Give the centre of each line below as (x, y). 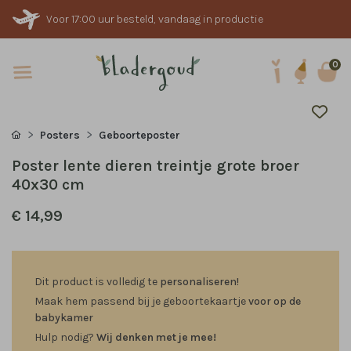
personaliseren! (199, 282)
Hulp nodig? (65, 337)
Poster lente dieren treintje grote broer (156, 166)
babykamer (64, 318)
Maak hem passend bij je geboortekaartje (141, 301)
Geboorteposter (139, 135)
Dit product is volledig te (97, 282)
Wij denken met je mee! (156, 337)
